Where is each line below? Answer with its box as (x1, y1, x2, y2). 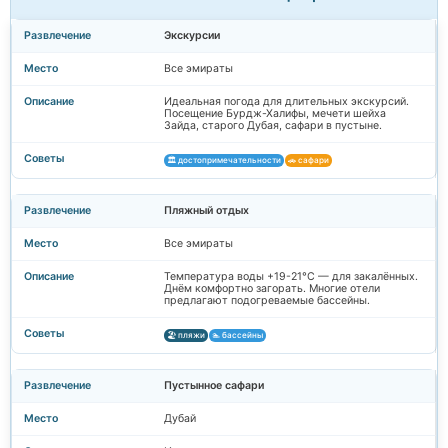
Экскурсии (164, 28, 220, 42)
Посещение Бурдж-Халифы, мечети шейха (164, 106, 386, 120)
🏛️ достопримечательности (167, 154, 281, 165)
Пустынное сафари (164, 378, 264, 392)
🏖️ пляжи (167, 329, 205, 340)
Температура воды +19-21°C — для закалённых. (164, 269, 418, 283)
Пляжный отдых (164, 203, 249, 217)
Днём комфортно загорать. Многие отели (164, 281, 380, 295)
